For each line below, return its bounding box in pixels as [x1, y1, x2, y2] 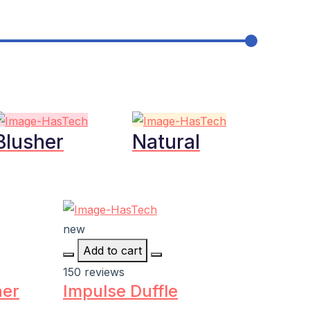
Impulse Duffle [63, 281, 178, 302]
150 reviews [63, 265, 125, 280]
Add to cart [83, 244, 142, 258]
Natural [132, 129, 200, 154]
